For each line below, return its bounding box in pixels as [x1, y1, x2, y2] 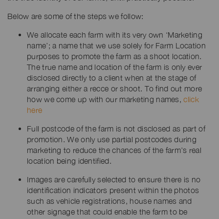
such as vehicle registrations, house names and [27, 197, 192, 205]
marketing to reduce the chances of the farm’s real [27, 146, 201, 154]
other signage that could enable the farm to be [27, 207, 188, 216]
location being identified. [27, 156, 111, 165]
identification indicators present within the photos [27, 186, 199, 195]
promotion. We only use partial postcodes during [27, 135, 197, 144]
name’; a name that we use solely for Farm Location [27, 41, 206, 50]
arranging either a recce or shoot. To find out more [27, 84, 202, 93]
